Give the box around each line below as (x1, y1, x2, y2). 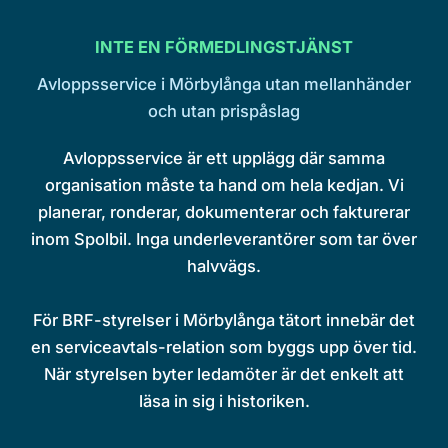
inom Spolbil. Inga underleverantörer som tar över (31, 228, 417, 249)
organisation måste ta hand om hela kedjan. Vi (44, 174, 404, 195)
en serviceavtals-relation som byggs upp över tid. (31, 336, 417, 357)
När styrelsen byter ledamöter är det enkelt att (44, 363, 404, 384)
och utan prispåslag (148, 100, 300, 121)
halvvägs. (187, 255, 261, 276)
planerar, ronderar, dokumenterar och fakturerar (38, 201, 410, 222)
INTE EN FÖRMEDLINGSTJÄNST (95, 36, 353, 57)
